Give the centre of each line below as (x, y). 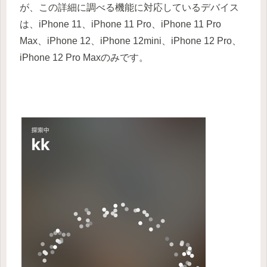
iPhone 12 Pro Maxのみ (70, 57)
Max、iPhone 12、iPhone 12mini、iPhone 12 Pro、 (131, 41)
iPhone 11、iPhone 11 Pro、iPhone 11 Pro (130, 24)
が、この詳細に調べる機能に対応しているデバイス (129, 7)
